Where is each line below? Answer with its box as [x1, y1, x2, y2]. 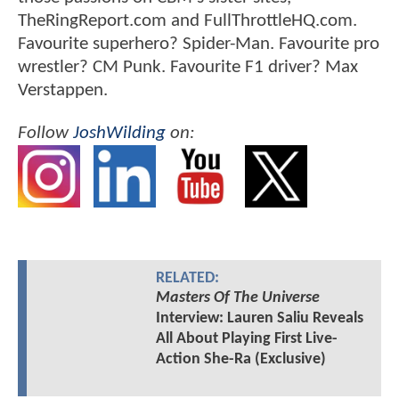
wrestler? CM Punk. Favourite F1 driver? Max [18, 58, 358, 77]
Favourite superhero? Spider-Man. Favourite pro [18, 35, 379, 54]
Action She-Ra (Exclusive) [155, 351, 326, 369]
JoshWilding [73, 123, 166, 142]
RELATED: [155, 271, 219, 287]
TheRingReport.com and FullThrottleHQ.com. [18, 12, 357, 31]
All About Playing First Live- [155, 330, 338, 348]
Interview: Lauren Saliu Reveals [155, 310, 363, 328]
